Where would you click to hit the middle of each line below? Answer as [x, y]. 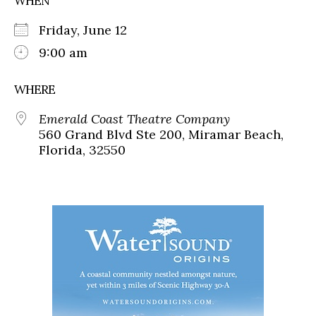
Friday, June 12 [90, 30]
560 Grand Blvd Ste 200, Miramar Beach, [161, 135]
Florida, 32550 [82, 150]
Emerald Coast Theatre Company [134, 119]
